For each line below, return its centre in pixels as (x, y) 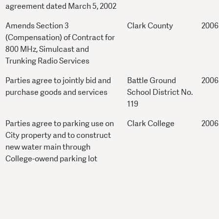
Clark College (151, 124)
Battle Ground (152, 81)
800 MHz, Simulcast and (47, 49)
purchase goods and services (56, 92)
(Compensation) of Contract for (60, 38)
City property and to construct (58, 135)
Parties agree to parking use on (60, 124)
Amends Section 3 (37, 26)
